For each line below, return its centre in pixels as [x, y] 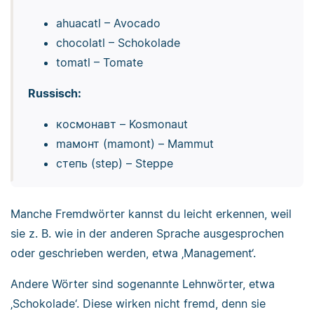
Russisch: [54, 93]
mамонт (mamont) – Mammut [135, 143]
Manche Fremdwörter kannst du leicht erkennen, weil [151, 214]
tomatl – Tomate [99, 62]
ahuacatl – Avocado [108, 23]
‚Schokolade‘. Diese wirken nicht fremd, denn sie [138, 304]
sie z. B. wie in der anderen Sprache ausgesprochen [147, 234]
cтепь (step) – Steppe [114, 163]
